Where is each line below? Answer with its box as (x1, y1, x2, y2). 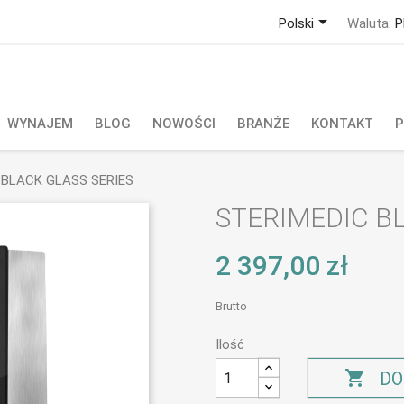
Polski (278, 14, 314, 32)
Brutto (216, 299, 247, 313)
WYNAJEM (7, 115, 73, 132)
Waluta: (346, 14, 391, 32)
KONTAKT (311, 115, 373, 132)
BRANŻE (237, 115, 289, 132)
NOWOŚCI (152, 115, 216, 132)
